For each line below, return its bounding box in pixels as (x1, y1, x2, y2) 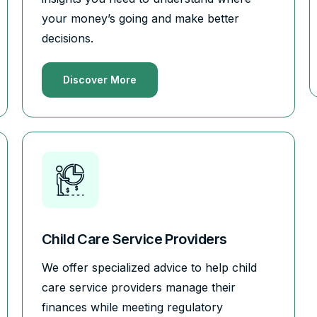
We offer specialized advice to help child (41, 260, 257, 275)
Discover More (62, 73, 137, 86)
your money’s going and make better (41, 11, 239, 25)
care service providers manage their (41, 279, 236, 294)
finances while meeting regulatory (41, 299, 223, 314)
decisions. (41, 30, 93, 45)
